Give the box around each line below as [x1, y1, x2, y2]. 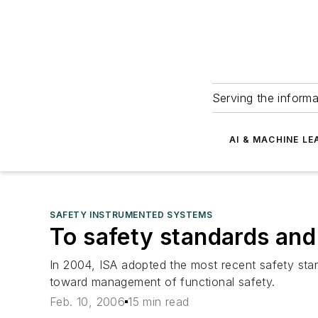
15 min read [128, 295, 190, 309]
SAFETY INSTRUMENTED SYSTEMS [50, 209, 213, 220]
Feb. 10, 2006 [50, 295, 126, 309]
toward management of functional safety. [50, 275, 275, 289]
